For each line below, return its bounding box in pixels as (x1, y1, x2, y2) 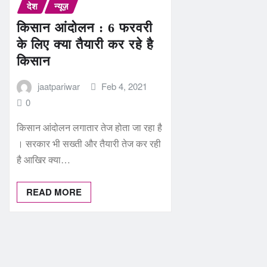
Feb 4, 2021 (101, 79, 148, 92)
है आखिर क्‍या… (17, 153, 70, 167)
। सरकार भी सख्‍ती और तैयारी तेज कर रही (17, 136, 161, 151)
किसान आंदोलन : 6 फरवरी (17, 20, 153, 35)
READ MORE (26, 185, 82, 199)
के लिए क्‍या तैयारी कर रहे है (17, 36, 154, 52)
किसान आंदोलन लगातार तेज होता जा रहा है (17, 120, 162, 135)
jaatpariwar (37, 79, 80, 92)
